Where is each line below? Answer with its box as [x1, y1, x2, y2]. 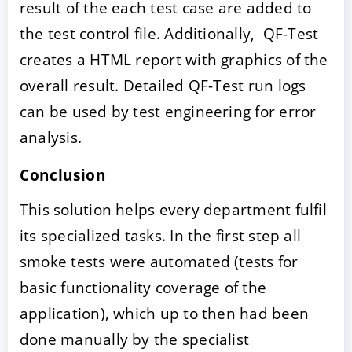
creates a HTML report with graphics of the [20, 49, 328, 71]
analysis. [20, 126, 82, 148]
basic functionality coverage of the [20, 277, 267, 299]
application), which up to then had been [20, 302, 309, 324]
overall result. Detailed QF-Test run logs [20, 75, 306, 97]
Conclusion [20, 164, 106, 186]
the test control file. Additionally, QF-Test [20, 23, 319, 45]
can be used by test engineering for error [20, 101, 317, 123]
